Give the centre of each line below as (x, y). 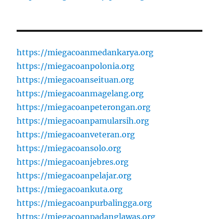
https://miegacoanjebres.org (73, 162)
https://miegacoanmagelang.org (80, 93)
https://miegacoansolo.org (69, 148)
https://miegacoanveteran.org (76, 134)
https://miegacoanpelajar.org (74, 175)
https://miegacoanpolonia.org (76, 66)
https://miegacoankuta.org (70, 189)
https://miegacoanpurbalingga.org (85, 203)
